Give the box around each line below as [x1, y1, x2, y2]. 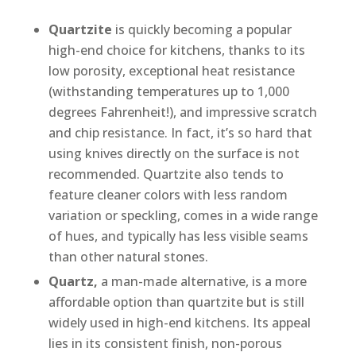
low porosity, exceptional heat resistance [48, 61, 295, 79]
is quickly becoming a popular [114, 20, 292, 38]
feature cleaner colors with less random [48, 185, 288, 203]
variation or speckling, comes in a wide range [48, 206, 318, 224]
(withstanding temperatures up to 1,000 [48, 82, 289, 100]
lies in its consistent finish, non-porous [48, 334, 282, 352]
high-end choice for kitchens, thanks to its [48, 41, 305, 59]
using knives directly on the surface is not [48, 144, 300, 162]
